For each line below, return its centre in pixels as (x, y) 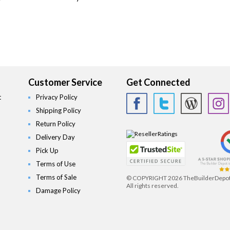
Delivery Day (56, 137)
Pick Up (47, 150)
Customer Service (65, 82)
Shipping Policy (59, 110)
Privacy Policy (57, 97)
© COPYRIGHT (147, 178)
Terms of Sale (56, 177)
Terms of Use (56, 164)
